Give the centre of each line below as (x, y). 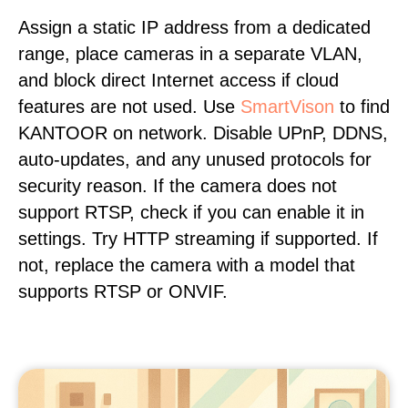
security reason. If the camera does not (178, 186)
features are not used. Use (129, 107)
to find (362, 107)
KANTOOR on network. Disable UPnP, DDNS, (203, 133)
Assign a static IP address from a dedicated (194, 27)
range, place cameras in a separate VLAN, (190, 54)
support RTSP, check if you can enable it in (191, 212)
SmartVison (287, 107)
